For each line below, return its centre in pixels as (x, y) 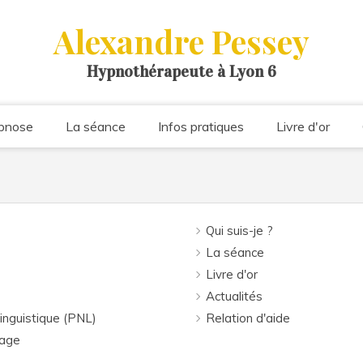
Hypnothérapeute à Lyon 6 (181, 72)
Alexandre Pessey (181, 41)
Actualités (234, 296)
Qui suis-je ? (239, 231)
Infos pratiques (201, 126)
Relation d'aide (248, 318)
